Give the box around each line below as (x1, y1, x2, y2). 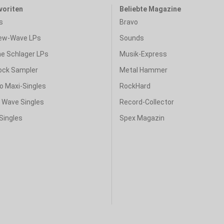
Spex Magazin (119, 114, 164, 122)
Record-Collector (119, 98, 174, 106)
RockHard (119, 82, 150, 90)
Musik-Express (119, 50, 167, 58)
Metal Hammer (119, 66, 167, 74)
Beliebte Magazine (119, 5, 181, 13)
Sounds (119, 34, 144, 42)
